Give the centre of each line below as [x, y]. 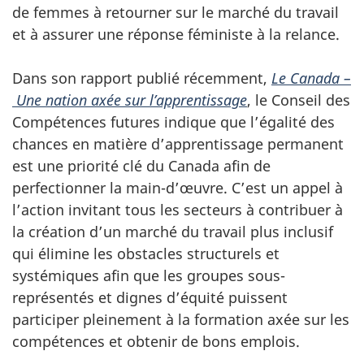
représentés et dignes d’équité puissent [150, 298]
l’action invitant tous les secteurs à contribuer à [178, 210]
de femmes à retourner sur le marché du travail [175, 13]
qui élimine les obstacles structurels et [146, 254]
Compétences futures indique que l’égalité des [173, 122]
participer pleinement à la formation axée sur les [181, 320]
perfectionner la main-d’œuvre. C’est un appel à [178, 188]
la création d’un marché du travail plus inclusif [173, 232]
